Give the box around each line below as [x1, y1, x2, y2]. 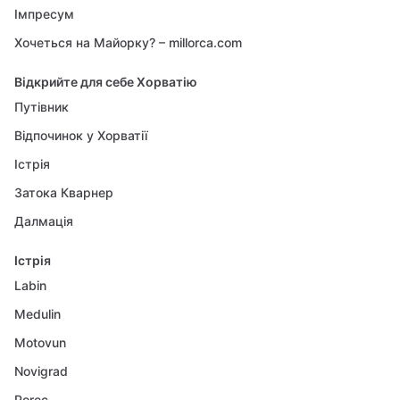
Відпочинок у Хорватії [14, 128, 147, 143]
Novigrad [14, 363, 68, 379]
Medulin [14, 306, 61, 321]
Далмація [14, 213, 73, 229]
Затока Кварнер [14, 185, 113, 200]
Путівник [14, 99, 69, 114]
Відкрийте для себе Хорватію [14, 74, 197, 89]
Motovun [14, 335, 66, 350]
